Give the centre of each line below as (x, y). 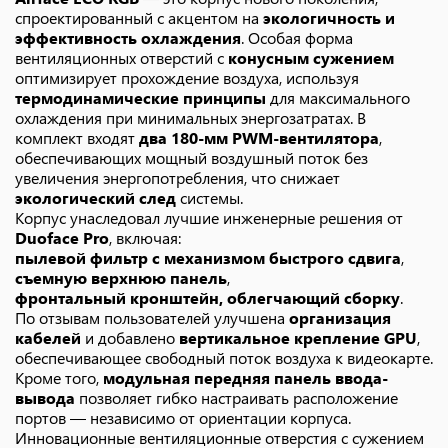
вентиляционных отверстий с (121, 57)
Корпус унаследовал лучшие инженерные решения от (209, 217)
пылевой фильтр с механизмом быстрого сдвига (208, 257)
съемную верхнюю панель (121, 277)
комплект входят (77, 137)
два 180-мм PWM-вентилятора (259, 137)
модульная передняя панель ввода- (245, 377)
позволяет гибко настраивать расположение (236, 397)
